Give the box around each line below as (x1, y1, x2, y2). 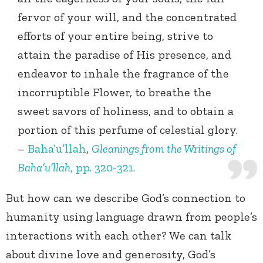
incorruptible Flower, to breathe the (18, 85, 211, 100)
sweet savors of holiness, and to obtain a (18, 104, 234, 119)
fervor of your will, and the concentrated (18, 10, 237, 25)
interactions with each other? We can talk (6, 228, 232, 243)
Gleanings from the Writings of (92, 141, 236, 156)
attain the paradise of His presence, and (18, 48, 231, 62)
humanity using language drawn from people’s (6, 210, 257, 224)
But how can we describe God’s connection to (6, 191, 245, 205)
